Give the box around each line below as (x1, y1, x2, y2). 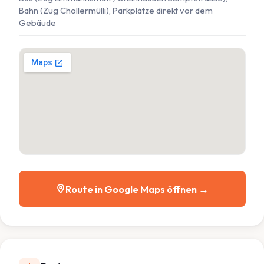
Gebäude (18, 17, 56, 29)
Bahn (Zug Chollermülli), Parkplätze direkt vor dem (18, 5, 213, 16)
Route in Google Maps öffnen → (65, 182, 209, 195)
